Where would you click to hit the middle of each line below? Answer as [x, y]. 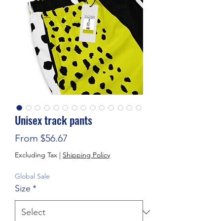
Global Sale [32, 176]
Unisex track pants [54, 120]
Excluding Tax [36, 155]
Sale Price [88, 137]
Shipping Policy [86, 155]
